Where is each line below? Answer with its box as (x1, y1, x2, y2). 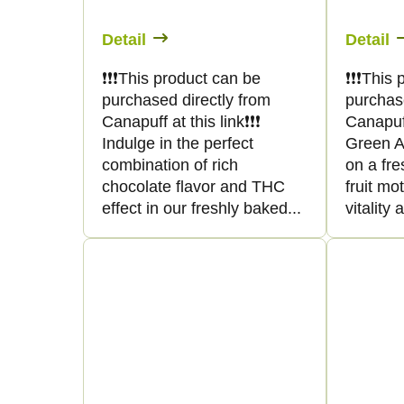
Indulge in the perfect (102, 133, 253, 152)
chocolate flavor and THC (102, 177, 285, 196)
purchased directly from (102, 90, 271, 109)
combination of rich (102, 155, 238, 174)
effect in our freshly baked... (102, 198, 301, 217)
